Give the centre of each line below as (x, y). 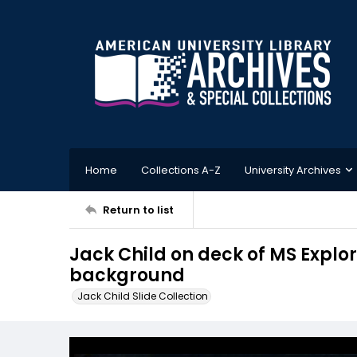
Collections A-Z (181, 170)
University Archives (293, 170)
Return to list (138, 210)
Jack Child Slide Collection (143, 296)
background (127, 275)
